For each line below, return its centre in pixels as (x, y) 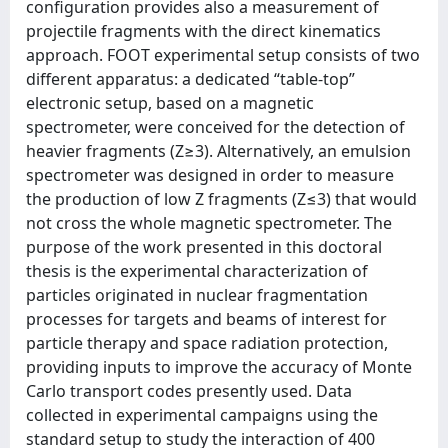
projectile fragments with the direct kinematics (203, 31)
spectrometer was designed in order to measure (210, 175)
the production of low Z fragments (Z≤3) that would (221, 199)
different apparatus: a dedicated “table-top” (190, 79)
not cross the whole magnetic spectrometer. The (209, 223)
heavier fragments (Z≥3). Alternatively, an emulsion (218, 151)
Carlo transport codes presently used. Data (189, 391)
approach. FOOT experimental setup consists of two (223, 55)
